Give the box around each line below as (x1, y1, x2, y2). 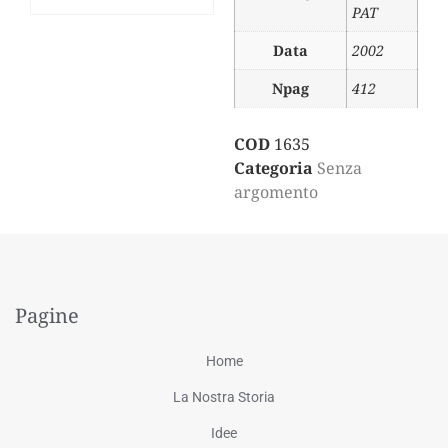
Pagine (15, 301, 79, 329)
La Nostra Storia (173, 388, 275, 405)
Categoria (234, 156, 313, 179)
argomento (234, 180, 318, 203)
